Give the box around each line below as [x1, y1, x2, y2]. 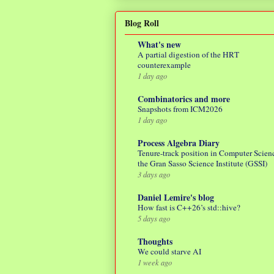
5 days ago [138, 213, 170, 224]
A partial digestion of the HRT [138, 49, 239, 61]
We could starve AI [138, 246, 201, 257]
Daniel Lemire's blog [138, 191, 214, 204]
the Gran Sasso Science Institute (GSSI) [138, 158, 267, 169]
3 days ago [138, 169, 170, 180]
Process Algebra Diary [138, 136, 220, 150]
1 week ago [138, 257, 172, 268]
